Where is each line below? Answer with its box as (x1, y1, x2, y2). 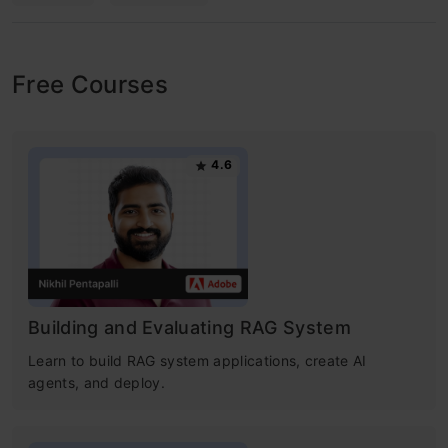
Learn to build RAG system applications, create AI (28, 352, 367, 370)
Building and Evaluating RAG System (28, 317, 351, 339)
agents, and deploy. (28, 374, 166, 392)
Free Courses (12, 70, 168, 100)
